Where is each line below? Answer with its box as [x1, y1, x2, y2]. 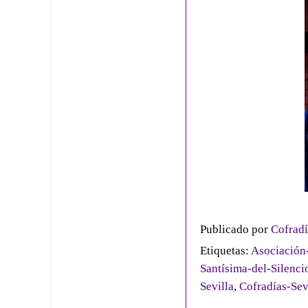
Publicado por [200, 222, 271, 236]
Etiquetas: [200, 243, 251, 257]
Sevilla [200, 279, 234, 293]
